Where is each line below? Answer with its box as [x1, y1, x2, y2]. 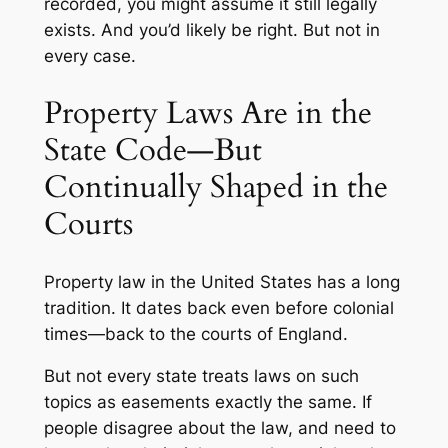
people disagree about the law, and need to [43, 418, 396, 439]
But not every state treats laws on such [43, 366, 359, 387]
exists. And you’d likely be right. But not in [43, 20, 380, 41]
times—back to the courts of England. [43, 323, 348, 344]
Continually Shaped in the [43, 165, 388, 208]
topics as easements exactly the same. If [43, 392, 372, 413]
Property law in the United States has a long [43, 271, 400, 292]
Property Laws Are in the [43, 91, 372, 134]
